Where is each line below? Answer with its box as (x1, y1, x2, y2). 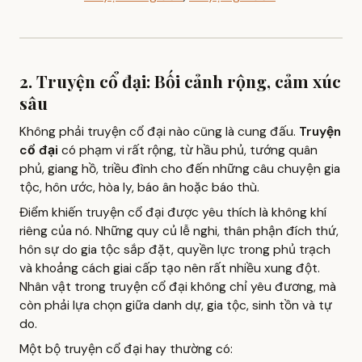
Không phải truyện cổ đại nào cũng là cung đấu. (19, 123, 299, 140)
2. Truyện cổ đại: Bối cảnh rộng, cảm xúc (19, 69, 341, 92)
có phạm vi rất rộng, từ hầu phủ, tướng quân (58, 141, 318, 158)
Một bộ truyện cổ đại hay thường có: (19, 340, 233, 357)
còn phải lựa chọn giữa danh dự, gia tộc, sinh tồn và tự (19, 297, 332, 314)
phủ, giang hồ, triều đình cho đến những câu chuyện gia (19, 160, 340, 177)
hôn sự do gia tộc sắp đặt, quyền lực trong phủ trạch (19, 241, 330, 258)
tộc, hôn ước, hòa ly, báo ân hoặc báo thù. (19, 179, 259, 196)
